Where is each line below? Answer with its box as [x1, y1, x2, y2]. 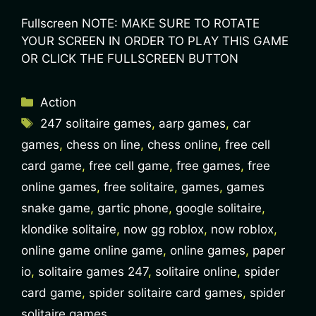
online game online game [21, 243, 163, 257]
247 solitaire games [40, 116, 152, 130]
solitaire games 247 [38, 264, 148, 279]
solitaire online [155, 264, 237, 279]
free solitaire [104, 179, 174, 194]
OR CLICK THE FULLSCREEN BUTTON [21, 51, 238, 66]
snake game [21, 200, 90, 215]
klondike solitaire [21, 221, 116, 236]
